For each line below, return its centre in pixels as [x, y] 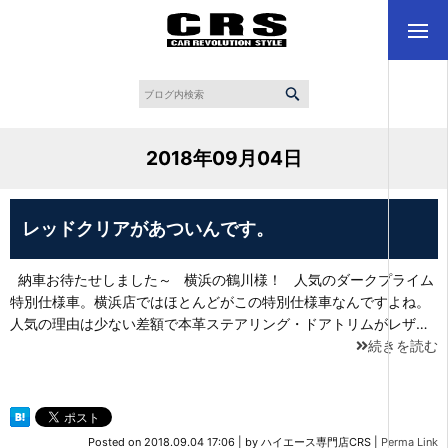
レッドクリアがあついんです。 [148, 229]
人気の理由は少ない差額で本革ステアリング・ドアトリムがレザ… [219, 324]
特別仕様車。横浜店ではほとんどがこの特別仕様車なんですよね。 [220, 302]
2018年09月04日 [224, 158]
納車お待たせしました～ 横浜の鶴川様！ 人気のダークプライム [222, 280]
